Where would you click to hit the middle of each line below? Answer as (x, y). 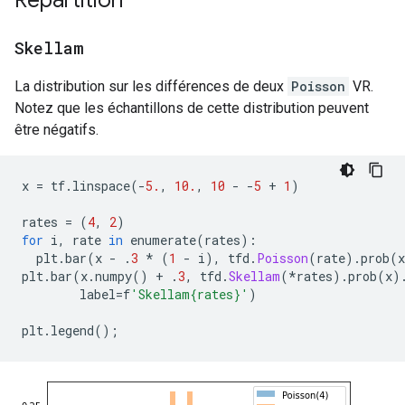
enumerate (160, 240)
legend (72, 330)
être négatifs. (57, 130)
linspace (101, 186)
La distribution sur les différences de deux (151, 86)
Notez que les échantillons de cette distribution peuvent (192, 108)
